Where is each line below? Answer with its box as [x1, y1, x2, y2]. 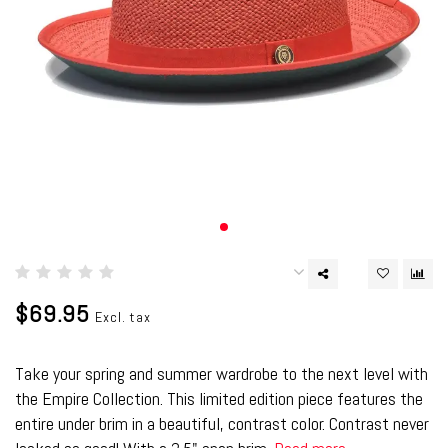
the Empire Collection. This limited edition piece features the [15, 387, 423, 410]
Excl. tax [95, 308, 151, 326]
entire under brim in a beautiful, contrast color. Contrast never [15, 412, 429, 435]
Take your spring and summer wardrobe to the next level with [15, 362, 428, 385]
